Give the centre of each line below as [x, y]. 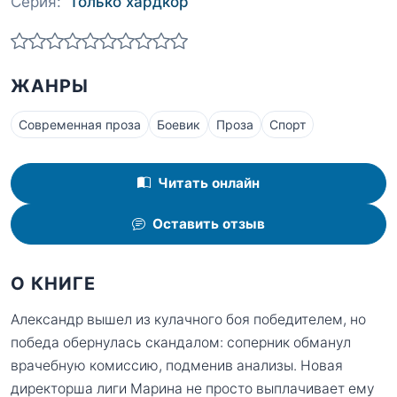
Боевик [179, 125]
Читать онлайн [209, 183]
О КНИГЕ [53, 283]
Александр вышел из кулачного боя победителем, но [188, 319]
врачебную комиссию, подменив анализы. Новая [177, 365]
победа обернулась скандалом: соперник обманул [181, 342]
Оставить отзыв [209, 224]
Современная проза [80, 125]
